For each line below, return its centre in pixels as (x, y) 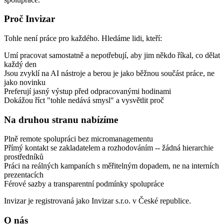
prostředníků (24, 157)
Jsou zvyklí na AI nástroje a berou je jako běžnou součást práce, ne (109, 73)
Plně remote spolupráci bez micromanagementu (78, 139)
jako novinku (25, 82)
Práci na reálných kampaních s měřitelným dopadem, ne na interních (111, 166)
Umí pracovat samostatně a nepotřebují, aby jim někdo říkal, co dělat (112, 55)
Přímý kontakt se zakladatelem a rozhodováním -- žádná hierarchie (109, 148)
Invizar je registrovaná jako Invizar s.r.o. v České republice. (98, 201)
